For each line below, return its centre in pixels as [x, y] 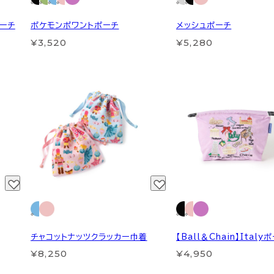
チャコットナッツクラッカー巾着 [89, 237]
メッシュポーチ [204, 25]
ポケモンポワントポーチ [75, 25]
